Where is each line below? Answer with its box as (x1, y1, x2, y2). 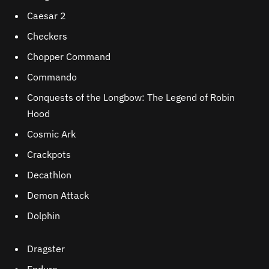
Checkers (27, 30, 67, 43)
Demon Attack (27, 189, 89, 202)
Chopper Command (27, 50, 110, 63)
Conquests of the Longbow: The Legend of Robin (27, 91, 235, 104)
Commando (27, 71, 77, 83)
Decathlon (27, 169, 71, 181)
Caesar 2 (27, 10, 66, 22)
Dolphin (27, 210, 60, 222)
